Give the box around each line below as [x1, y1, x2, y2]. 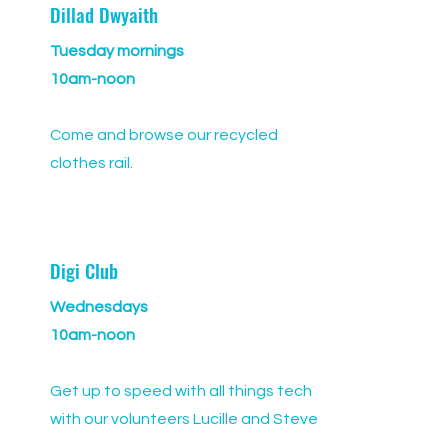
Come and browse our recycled [50, 127, 278, 143]
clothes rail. [50, 155, 133, 171]
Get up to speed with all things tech [50, 383, 312, 399]
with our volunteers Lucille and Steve [50, 411, 318, 427]
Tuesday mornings [50, 43, 184, 59]
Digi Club [50, 256, 118, 284]
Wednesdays [50, 299, 148, 315]
